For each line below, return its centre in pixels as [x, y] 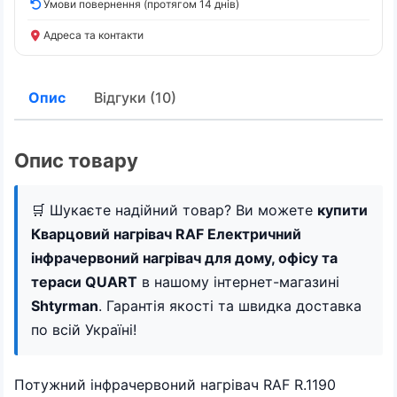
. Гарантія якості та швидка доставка [230, 306]
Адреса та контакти [93, 35]
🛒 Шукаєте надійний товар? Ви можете [174, 210]
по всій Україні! [84, 330]
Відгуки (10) [135, 97]
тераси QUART [84, 282]
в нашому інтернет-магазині [238, 282]
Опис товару [76, 160]
